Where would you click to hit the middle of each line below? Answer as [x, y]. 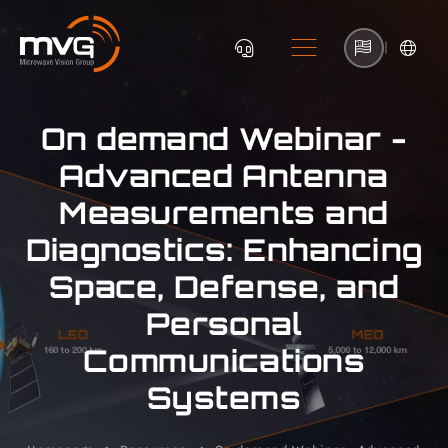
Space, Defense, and [224, 286]
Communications [224, 360]
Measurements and [224, 212]
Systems [224, 397]
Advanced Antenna [224, 175]
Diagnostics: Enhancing [224, 249]
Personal [224, 323]
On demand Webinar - [224, 138]
